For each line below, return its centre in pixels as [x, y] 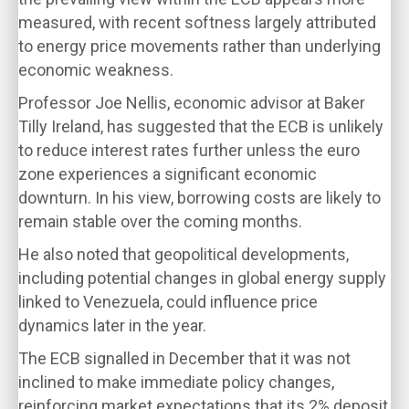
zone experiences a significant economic [168, 174]
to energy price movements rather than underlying [199, 46]
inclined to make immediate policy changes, [176, 382]
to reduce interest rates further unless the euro [189, 150]
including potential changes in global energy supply [202, 278]
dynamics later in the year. [112, 325]
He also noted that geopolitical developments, [184, 254]
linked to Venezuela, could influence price [168, 302]
